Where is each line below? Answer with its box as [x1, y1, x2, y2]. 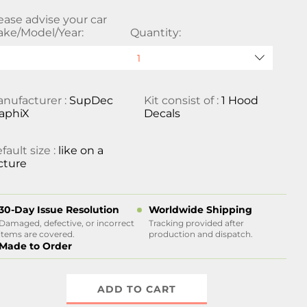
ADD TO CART [97, 283, 177, 295]
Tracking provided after [148, 218, 244, 228]
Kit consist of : [143, 94, 221, 107]
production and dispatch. [148, 229, 253, 239]
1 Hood [221, 94, 258, 107]
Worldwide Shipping [148, 204, 252, 216]
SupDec [69, 94, 114, 107]
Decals [143, 107, 180, 120]
